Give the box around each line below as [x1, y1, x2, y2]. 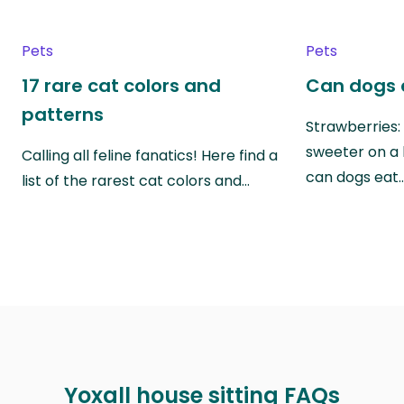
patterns [22, 101, 104, 127]
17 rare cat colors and [22, 72, 221, 98]
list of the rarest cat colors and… [22, 170, 250, 191]
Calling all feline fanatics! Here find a [22, 144, 278, 166]
